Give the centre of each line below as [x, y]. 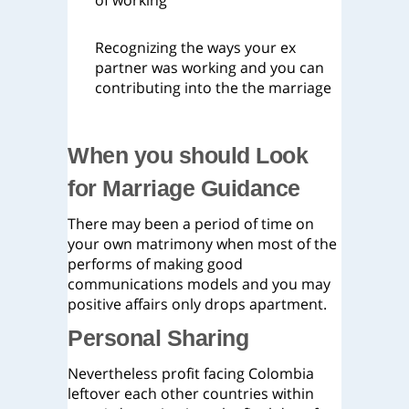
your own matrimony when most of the [202, 244]
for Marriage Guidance [184, 188]
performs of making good [155, 264]
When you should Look [188, 155]
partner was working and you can [210, 68]
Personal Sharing [158, 338]
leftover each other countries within [191, 393]
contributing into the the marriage [213, 88]
